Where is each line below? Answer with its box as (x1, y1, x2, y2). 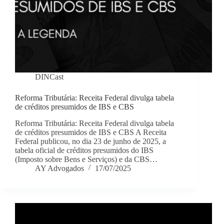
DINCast (35, 72, 63, 81)
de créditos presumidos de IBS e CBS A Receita (15, 128, 166, 137)
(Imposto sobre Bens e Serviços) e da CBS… (15, 155, 157, 164)
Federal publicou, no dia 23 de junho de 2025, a (15, 137, 166, 146)
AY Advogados (35, 164, 84, 173)
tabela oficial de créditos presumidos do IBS (15, 146, 153, 155)
